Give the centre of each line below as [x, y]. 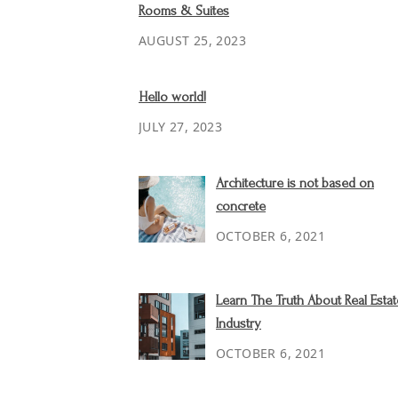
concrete [241, 206]
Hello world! [172, 97]
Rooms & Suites [184, 11]
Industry [239, 323]
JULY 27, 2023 [181, 127]
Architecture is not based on [295, 183]
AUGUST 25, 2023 [192, 40]
